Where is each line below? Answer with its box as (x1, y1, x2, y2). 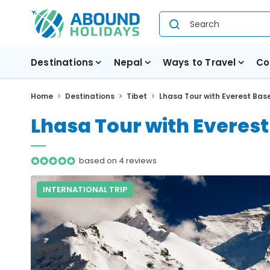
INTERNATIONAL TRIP (43, 184, 127, 195)
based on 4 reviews (79, 155, 157, 166)
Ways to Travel (162, 56, 236, 69)
